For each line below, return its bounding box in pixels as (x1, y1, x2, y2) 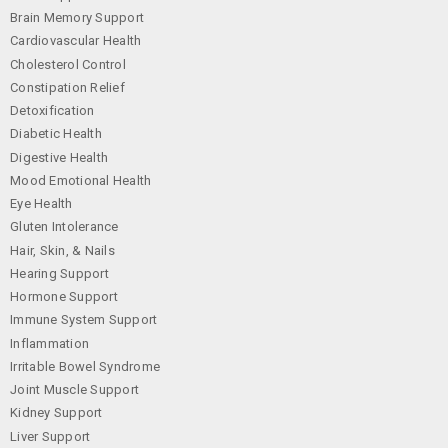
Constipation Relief (10, 79, 125, 95)
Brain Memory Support (10, 10, 145, 25)
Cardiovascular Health (10, 33, 142, 49)
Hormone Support (10, 289, 118, 304)
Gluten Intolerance (10, 219, 119, 235)
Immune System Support (10, 312, 158, 328)
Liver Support (10, 428, 91, 444)
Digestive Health (10, 149, 109, 165)
